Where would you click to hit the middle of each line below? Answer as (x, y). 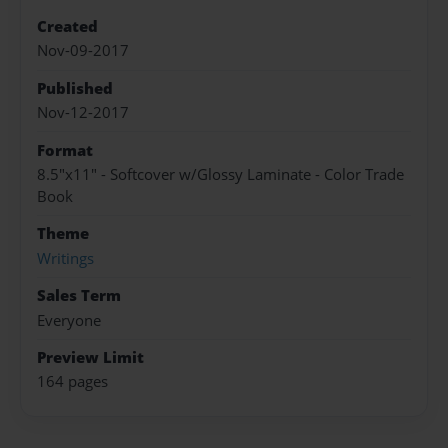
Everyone (69, 320)
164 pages (72, 382)
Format (65, 150)
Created (67, 27)
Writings (65, 258)
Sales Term (79, 296)
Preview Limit (90, 357)
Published (75, 88)
